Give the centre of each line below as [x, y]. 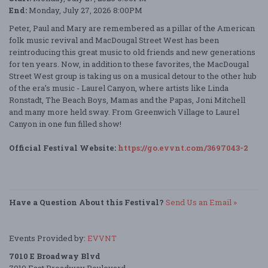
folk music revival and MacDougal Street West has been [114, 40]
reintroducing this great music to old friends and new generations [132, 52]
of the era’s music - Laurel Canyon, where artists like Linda [119, 88]
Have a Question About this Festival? [86, 202]
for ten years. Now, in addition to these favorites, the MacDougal [129, 64]
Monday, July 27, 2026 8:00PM [85, 10]
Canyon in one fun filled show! [65, 124]
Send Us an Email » [201, 202]
